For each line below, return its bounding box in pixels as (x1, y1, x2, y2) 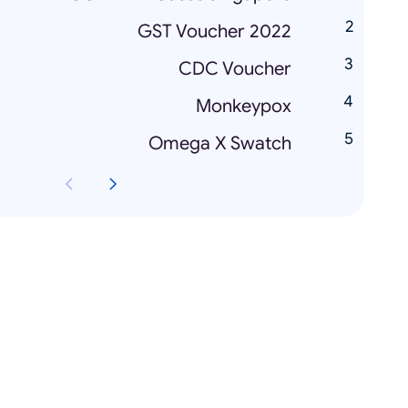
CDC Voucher (178, 57, 291, 80)
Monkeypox (196, 95, 291, 117)
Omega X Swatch (148, 132, 291, 155)
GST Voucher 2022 (138, 20, 291, 43)
